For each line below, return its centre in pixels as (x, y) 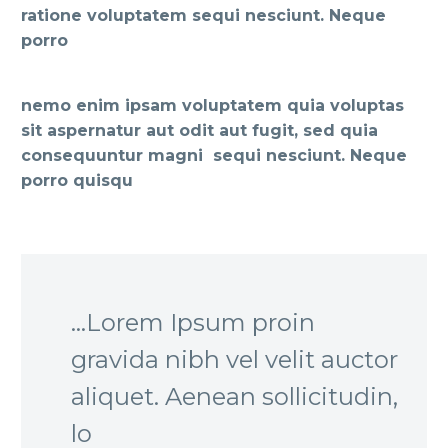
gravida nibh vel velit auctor (234, 360)
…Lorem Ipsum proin (193, 323)
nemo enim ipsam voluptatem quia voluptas (212, 106)
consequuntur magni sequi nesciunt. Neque (214, 156)
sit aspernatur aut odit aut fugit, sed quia (199, 131)
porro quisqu (77, 181)
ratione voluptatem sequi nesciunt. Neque (203, 15)
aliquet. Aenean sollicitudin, (234, 397)
